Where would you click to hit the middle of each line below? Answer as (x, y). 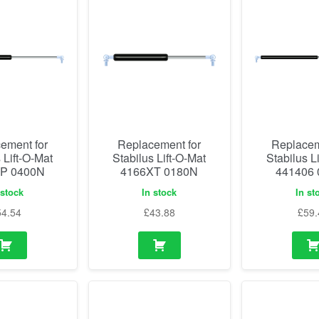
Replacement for (159, 144)
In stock (159, 192)
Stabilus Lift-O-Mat (159, 157)
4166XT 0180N (159, 171)
